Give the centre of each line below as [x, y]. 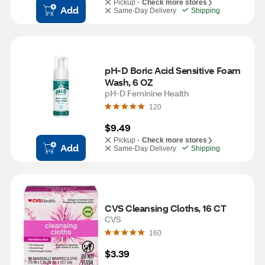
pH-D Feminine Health [147, 93]
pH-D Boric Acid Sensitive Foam [173, 70]
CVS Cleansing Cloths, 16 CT [166, 208]
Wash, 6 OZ [129, 82]
